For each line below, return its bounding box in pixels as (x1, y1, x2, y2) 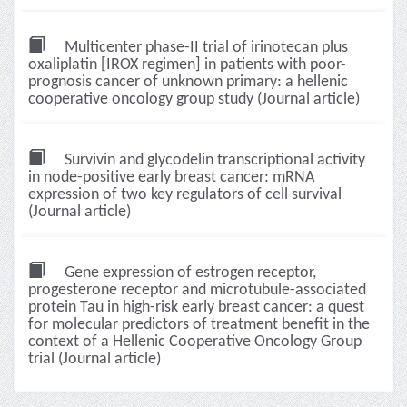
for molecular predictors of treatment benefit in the (28, 316, 370, 333)
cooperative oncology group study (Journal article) (28, 91, 360, 108)
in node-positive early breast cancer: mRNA (28, 169, 314, 186)
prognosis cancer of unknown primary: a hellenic (28, 74, 348, 91)
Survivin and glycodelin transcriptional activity (61, 152, 365, 169)
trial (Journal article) (28, 351, 161, 368)
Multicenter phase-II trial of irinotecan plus (61, 39, 348, 56)
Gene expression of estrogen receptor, (61, 264, 316, 282)
